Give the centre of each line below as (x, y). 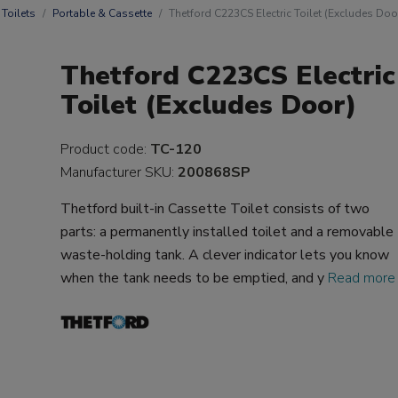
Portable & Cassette (102, 13)
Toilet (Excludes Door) (209, 105)
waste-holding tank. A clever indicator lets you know (225, 255)
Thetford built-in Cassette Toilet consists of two (215, 209)
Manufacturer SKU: (119, 172)
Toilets (19, 13)
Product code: (106, 149)
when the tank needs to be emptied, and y (195, 278)
